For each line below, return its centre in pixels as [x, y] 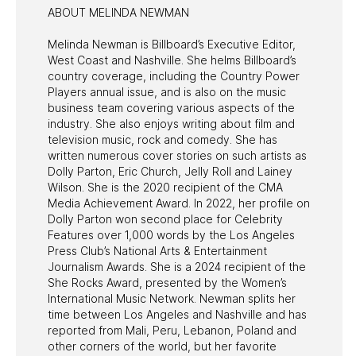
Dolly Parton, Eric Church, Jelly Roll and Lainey [170, 171]
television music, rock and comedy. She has [163, 139]
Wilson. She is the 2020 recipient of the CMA [165, 187]
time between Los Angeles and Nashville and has [177, 314]
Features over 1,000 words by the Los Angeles [171, 234]
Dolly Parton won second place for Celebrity [165, 219]
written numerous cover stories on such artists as [177, 155]
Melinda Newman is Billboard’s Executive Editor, [172, 44]
